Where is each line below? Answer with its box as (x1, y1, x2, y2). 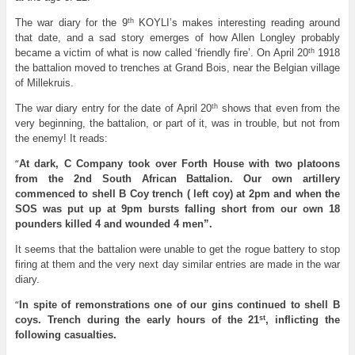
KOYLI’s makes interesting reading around (133, 17, 341, 29)
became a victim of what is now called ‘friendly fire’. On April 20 (14, 47, 308, 59)
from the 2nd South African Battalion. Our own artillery (14, 173, 341, 185)
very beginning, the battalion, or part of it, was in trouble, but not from (14, 117, 341, 130)
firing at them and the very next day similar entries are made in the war (14, 258, 341, 271)
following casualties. (14, 329, 116, 342)
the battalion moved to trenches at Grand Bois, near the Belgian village (14, 62, 341, 74)
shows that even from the (218, 102, 341, 115)
